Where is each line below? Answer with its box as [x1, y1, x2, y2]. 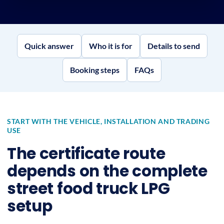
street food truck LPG [7, 177, 170, 199]
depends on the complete [7, 160, 207, 182]
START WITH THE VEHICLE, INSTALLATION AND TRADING [7, 117, 210, 125]
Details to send [147, 41, 200, 50]
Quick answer [24, 41, 74, 50]
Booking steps [70, 65, 119, 74]
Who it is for [88, 41, 132, 50]
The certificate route [7, 142, 165, 164]
